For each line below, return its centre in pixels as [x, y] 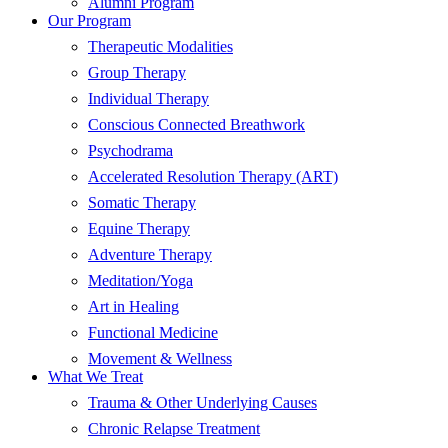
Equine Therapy [139, 228]
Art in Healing [133, 306]
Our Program [89, 20]
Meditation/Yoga [140, 280]
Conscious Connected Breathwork [196, 124]
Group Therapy [137, 72]
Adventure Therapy [150, 254]
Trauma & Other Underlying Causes [202, 402]
